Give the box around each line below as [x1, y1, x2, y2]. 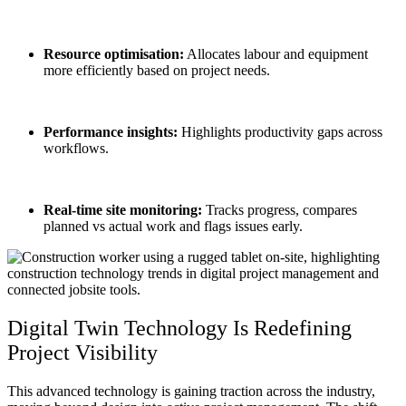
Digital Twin [7, 315, 119, 340]
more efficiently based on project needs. [43, 62, 270, 78]
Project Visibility [7, 340, 158, 364]
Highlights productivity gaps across [178, 123, 382, 140]
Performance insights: [43, 123, 178, 140]
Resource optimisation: [43, 45, 184, 62]
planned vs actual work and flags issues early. [43, 217, 303, 234]
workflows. [43, 140, 109, 156]
